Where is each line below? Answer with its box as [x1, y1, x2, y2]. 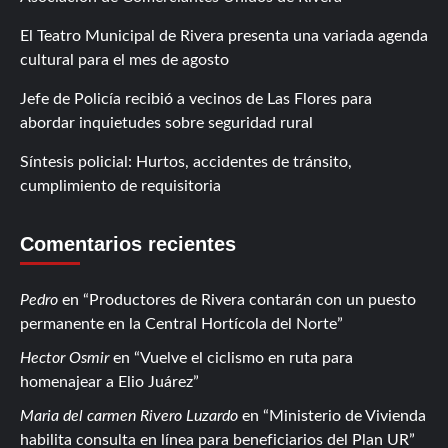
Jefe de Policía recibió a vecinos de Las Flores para [20, 90, 372, 107]
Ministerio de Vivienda [269, 407, 426, 424]
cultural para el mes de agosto [20, 51, 229, 68]
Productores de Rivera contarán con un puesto [89, 291, 416, 308]
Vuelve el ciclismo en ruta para [140, 349, 353, 366]
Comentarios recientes [20, 232, 236, 255]
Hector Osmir [20, 349, 109, 366]
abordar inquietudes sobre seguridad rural [20, 114, 313, 131]
